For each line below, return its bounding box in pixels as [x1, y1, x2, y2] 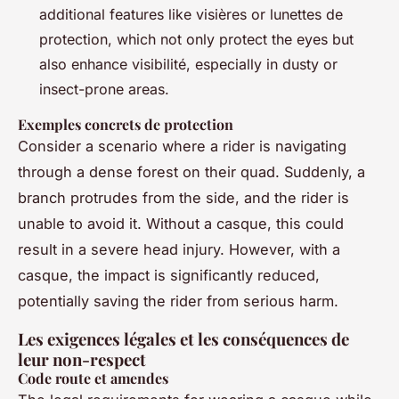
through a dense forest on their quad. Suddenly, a [18, 163, 365, 182]
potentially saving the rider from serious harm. [18, 292, 338, 311]
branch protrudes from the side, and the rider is [18, 189, 349, 208]
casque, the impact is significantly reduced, [18, 266, 320, 285]
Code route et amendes [18, 369, 168, 388]
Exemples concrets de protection [18, 115, 233, 134]
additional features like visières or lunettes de [39, 5, 343, 24]
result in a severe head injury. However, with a [18, 240, 340, 259]
